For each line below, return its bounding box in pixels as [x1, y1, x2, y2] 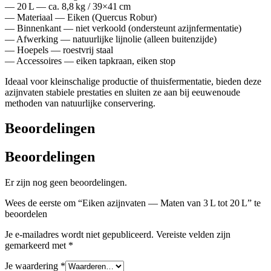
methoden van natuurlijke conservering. [5, 97, 155, 108]
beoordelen [5, 209, 47, 220]
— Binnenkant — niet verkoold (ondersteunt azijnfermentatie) [5, 22, 241, 33]
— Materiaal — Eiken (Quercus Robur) [5, 11, 157, 22]
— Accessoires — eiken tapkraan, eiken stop [5, 55, 175, 66]
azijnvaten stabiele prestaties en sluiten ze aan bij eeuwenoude [5, 87, 240, 97]
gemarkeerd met [5, 240, 68, 251]
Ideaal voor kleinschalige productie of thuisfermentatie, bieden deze [5, 76, 261, 87]
